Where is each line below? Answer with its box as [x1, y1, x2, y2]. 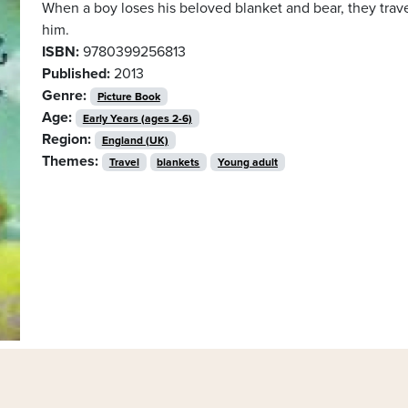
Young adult [217, 155, 278, 168]
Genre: [42, 86, 87, 105]
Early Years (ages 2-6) [82, 111, 192, 125]
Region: [42, 129, 91, 148]
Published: [42, 64, 110, 83]
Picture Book [97, 89, 160, 103]
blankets [157, 155, 200, 168]
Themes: [42, 151, 98, 170]
